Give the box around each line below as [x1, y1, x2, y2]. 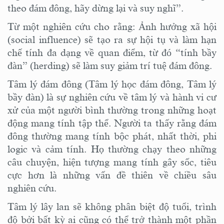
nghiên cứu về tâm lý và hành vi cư [68, 91, 217, 102]
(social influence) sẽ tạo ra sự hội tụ [7, 33, 165, 45]
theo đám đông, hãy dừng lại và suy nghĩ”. [7, 2, 183, 13]
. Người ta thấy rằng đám [108, 117, 217, 128]
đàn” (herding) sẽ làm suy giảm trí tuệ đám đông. [7, 59, 212, 71]
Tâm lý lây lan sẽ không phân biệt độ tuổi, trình [7, 200, 216, 212]
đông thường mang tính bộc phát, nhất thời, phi [7, 130, 216, 141]
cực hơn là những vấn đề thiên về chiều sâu [7, 169, 216, 180]
